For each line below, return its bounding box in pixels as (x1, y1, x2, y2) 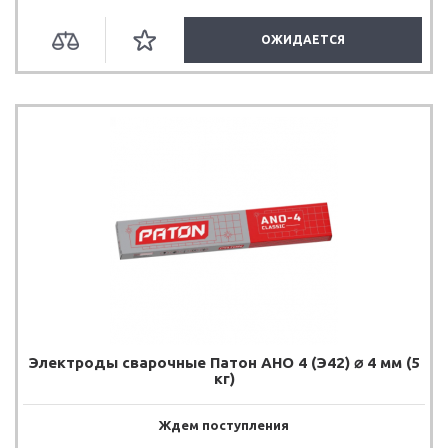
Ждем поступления (159, 417, 289, 432)
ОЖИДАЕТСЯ (261, 32, 346, 46)
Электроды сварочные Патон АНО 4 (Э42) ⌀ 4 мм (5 (28, 353, 420, 371)
